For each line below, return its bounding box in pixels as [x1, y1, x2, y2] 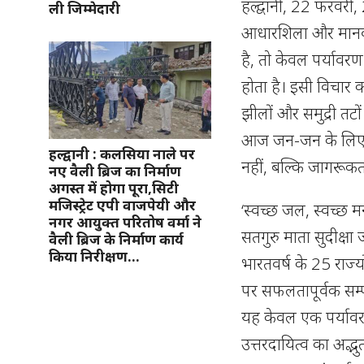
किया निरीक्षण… [49, 246, 140, 266]
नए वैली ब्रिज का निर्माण [49, 161, 181, 180]
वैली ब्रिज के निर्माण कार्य [49, 229, 184, 249]
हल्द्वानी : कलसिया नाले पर [49, 144, 195, 163]
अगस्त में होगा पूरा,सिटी [49, 178, 179, 197]
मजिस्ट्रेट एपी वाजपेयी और [49, 195, 196, 214]
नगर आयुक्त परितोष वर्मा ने [49, 212, 201, 232]
